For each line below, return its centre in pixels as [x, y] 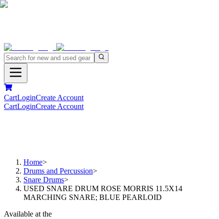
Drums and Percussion [58, 171]
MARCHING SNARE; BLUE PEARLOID [93, 197]
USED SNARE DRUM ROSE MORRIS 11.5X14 [103, 189]
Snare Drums [44, 180]
